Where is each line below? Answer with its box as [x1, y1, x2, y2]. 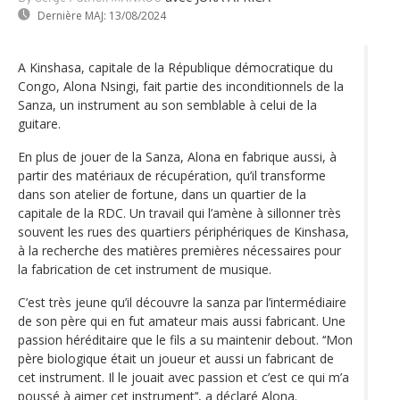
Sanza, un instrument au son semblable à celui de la [18, 96, 317, 113]
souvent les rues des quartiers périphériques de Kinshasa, [18, 222, 349, 240]
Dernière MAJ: [37, 7, 106, 23]
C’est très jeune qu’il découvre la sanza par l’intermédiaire [18, 293, 346, 311]
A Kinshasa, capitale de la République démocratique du [18, 58, 333, 76]
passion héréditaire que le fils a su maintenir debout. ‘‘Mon [18, 330, 353, 348]
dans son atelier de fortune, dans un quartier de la [18, 185, 306, 203]
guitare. [18, 114, 61, 132]
